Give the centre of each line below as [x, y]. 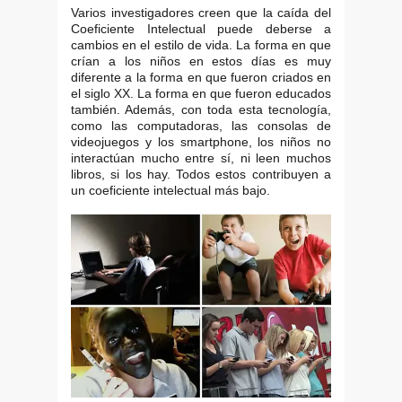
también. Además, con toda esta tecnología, [201, 110]
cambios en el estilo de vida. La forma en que [201, 45]
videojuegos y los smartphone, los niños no [201, 142]
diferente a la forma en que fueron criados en [201, 78]
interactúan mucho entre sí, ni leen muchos [201, 158]
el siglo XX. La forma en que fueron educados [201, 94]
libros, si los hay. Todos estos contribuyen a [201, 175]
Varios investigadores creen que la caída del [201, 13]
